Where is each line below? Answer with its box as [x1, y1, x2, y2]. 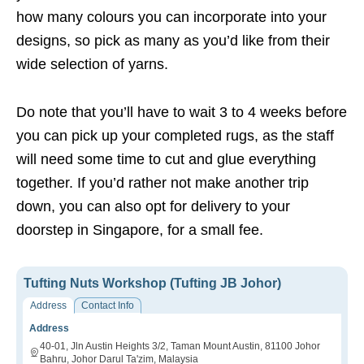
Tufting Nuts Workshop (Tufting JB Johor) [24, 276, 281, 291]
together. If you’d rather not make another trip [16, 175, 309, 192]
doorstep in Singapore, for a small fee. [16, 222, 263, 239]
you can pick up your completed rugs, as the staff [16, 128, 334, 145]
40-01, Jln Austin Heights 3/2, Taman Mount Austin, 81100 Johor [40, 340, 320, 353]
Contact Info [81, 300, 134, 312]
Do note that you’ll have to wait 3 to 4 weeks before [16, 104, 347, 121]
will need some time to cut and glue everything [16, 151, 316, 168]
